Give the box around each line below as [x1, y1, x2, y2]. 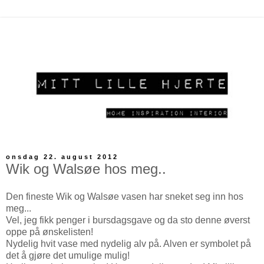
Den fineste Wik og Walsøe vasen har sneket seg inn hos [6, 192, 243, 202]
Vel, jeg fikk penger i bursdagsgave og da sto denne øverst [6, 215, 250, 226]
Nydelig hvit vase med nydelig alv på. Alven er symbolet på [6, 239, 251, 249]
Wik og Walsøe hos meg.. [6, 160, 166, 177]
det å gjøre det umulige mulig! [6, 250, 132, 261]
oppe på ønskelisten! [6, 227, 93, 237]
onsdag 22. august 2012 [6, 153, 118, 161]
